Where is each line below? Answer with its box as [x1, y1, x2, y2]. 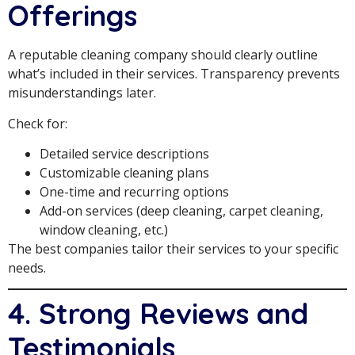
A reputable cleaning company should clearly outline [8, 46, 318, 64]
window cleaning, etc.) [40, 220, 168, 239]
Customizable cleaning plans [40, 163, 209, 181]
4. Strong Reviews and [8, 296, 308, 332]
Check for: [8, 114, 67, 132]
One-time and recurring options [40, 182, 229, 200]
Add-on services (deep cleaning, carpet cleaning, [40, 201, 323, 219]
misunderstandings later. [8, 84, 156, 102]
